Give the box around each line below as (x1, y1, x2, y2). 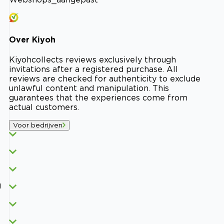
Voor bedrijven (13, 121, 62, 129)
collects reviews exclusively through (31, 55, 176, 64)
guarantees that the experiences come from (9, 93, 187, 102)
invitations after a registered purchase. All (9, 64, 178, 74)
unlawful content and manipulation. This (9, 83, 169, 93)
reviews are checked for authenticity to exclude (9, 74, 200, 83)
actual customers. (9, 102, 79, 112)
